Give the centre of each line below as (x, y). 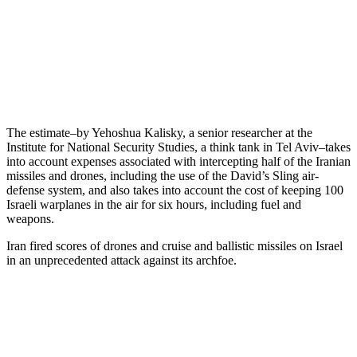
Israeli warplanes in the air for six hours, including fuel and (154, 204)
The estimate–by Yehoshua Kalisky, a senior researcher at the (159, 132)
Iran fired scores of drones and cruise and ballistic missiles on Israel (175, 245)
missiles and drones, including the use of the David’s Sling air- (163, 175)
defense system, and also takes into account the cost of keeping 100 (175, 190)
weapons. (30, 218)
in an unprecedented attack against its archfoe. (122, 260)
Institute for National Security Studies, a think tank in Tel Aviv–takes (178, 147)
